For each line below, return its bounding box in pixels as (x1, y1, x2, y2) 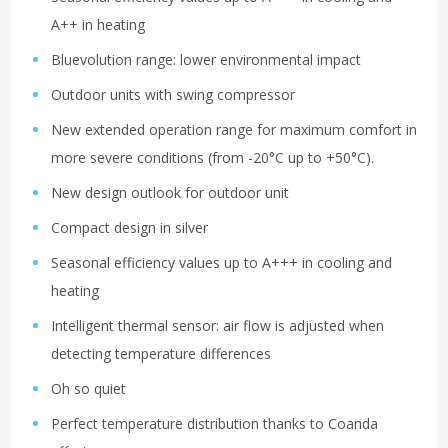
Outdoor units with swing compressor (51, 84, 295, 104)
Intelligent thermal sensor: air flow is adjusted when (51, 315, 384, 335)
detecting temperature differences (51, 343, 271, 363)
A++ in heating (51, 14, 145, 34)
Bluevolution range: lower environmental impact (51, 49, 361, 69)
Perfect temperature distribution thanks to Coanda (51, 413, 378, 433)
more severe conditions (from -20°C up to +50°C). (51, 147, 374, 167)
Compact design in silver (51, 217, 208, 237)
